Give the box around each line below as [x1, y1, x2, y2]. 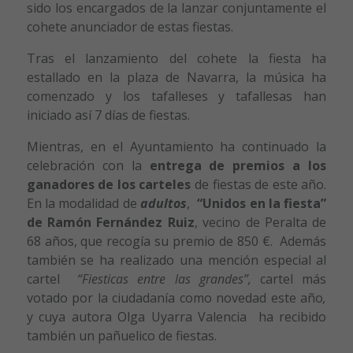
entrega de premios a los [149, 157, 327, 175]
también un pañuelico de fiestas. [26, 327, 217, 345]
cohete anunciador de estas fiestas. [26, 18, 233, 36]
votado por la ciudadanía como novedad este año [26, 289, 324, 307]
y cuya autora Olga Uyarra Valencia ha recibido [26, 308, 327, 326]
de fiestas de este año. [191, 176, 327, 194]
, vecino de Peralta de [194, 214, 327, 232]
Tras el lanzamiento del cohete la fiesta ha [26, 50, 327, 68]
